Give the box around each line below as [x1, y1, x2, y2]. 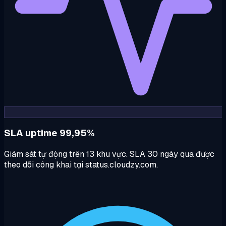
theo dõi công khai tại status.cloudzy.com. [4, 159, 158, 170]
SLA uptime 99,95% [4, 127, 95, 140]
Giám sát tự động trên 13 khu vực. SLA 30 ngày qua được [4, 148, 214, 159]
